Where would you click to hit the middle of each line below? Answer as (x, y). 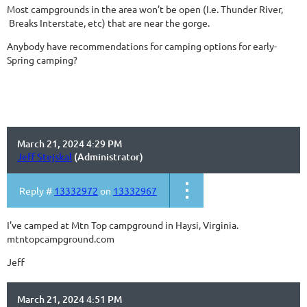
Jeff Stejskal (45, 157)
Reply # (37, 191)
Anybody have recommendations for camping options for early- (142, 46)
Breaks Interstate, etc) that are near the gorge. (109, 23)
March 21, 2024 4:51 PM (70, 299)
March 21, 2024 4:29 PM (70, 144)
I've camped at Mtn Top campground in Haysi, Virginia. (124, 225)
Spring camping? (42, 60)
